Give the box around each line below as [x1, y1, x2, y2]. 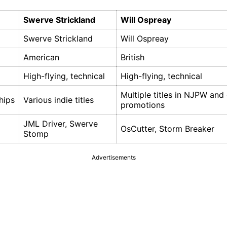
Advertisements [91, 154, 136, 162]
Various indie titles [23, 95, 94, 105]
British [121, 52, 144, 63]
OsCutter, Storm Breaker [121, 124, 214, 134]
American [23, 52, 59, 63]
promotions [121, 100, 165, 110]
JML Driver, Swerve [23, 119, 98, 129]
